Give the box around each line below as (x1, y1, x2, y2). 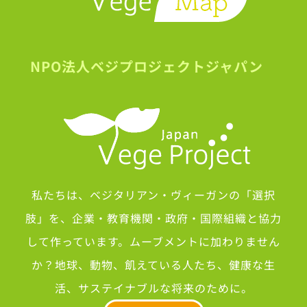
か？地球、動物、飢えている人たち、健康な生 (32, 256, 275, 273)
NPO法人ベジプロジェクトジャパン (29, 56, 278, 76)
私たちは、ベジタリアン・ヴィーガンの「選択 (32, 186, 275, 203)
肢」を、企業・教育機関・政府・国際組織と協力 (25, 209, 282, 226)
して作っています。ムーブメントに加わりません (27, 232, 280, 249)
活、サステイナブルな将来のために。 (54, 279, 253, 296)
